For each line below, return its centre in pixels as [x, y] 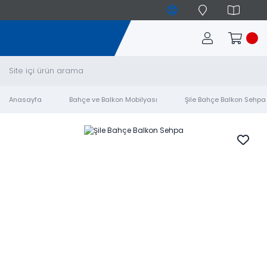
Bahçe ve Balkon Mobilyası [113, 100]
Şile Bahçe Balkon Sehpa [225, 100]
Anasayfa [25, 100]
